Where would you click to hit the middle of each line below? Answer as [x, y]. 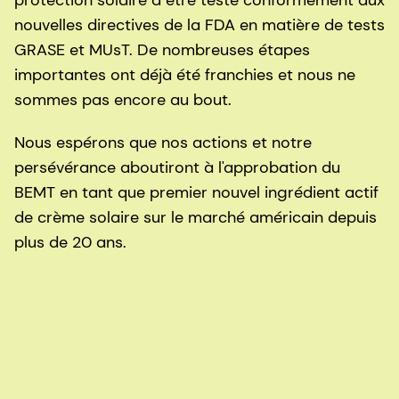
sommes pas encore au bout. [123, 100]
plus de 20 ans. [73, 243]
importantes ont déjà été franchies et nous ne [185, 75]
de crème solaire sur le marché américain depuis [195, 218]
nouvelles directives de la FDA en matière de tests [199, 25]
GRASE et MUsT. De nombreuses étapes [162, 50]
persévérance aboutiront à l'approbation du [177, 168]
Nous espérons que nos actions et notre [163, 143]
